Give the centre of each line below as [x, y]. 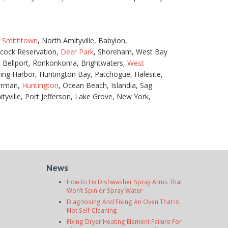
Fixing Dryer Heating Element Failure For [124, 221]
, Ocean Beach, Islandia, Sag [105, 85]
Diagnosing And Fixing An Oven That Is [123, 202]
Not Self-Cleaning [92, 210]
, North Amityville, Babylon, [82, 40]
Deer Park [77, 52]
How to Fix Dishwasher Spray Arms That [124, 182]
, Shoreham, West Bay [131, 52]
